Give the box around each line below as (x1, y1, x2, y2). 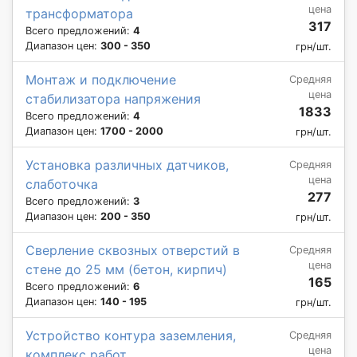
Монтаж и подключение (25, 71, 176, 88)
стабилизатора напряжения (25, 90, 201, 107)
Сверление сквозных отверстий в (25, 241, 240, 258)
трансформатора (25, 5, 133, 22)
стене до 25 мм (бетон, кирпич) (25, 261, 227, 277)
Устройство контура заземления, (25, 327, 236, 343)
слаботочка (25, 175, 98, 192)
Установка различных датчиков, (25, 156, 229, 173)
